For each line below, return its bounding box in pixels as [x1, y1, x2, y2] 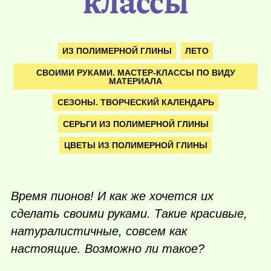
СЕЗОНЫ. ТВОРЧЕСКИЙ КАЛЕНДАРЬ [57, 97, 214, 108]
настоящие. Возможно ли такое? [11, 241, 204, 255]
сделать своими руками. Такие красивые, [11, 206, 247, 220]
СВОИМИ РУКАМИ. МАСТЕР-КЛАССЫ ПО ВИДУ [36, 67, 235, 77]
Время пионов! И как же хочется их [11, 189, 214, 203]
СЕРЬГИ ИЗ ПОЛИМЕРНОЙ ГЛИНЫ [62, 119, 209, 129]
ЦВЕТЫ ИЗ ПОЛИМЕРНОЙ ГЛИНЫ [64, 140, 207, 151]
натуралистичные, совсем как [11, 224, 187, 238]
